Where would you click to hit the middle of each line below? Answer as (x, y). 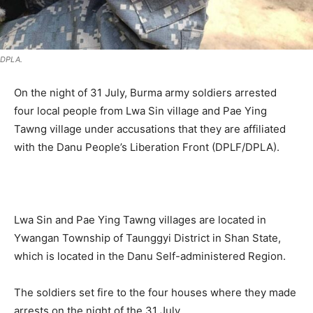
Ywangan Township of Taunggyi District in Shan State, (147, 238)
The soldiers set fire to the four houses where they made (155, 292)
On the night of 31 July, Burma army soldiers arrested (145, 92)
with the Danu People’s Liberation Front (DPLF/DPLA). (147, 147)
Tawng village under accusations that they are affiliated (150, 129)
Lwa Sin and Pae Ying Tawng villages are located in (140, 219)
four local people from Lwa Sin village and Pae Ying (140, 110)
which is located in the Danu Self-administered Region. (150, 256)
